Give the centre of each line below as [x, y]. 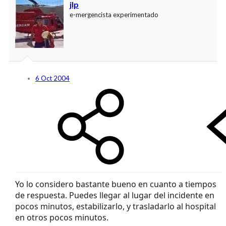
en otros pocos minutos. [62, 218]
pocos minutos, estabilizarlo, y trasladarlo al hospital [116, 207]
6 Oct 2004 [52, 78]
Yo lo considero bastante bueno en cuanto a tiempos [116, 184]
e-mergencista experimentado [114, 15]
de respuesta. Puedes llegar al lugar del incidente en [115, 195]
